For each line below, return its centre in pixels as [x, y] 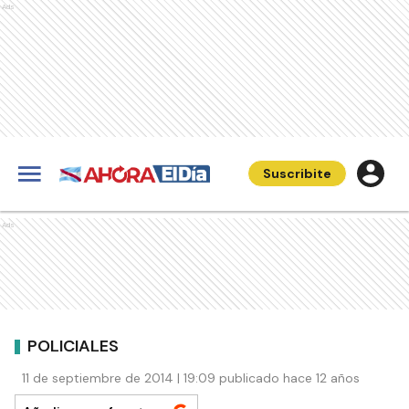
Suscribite [297, 173]
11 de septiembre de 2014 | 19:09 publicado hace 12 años [191, 378]
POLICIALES [73, 346]
